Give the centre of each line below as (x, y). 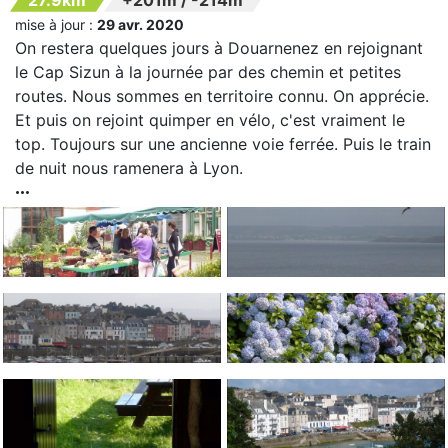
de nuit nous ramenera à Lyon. (134, 167)
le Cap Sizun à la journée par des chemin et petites (208, 71)
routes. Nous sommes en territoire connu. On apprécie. (222, 95)
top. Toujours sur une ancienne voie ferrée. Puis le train (223, 143)
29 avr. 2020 (140, 24)
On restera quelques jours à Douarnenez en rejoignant (219, 47)
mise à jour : (56, 24)
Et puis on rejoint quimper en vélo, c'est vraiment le (210, 119)
